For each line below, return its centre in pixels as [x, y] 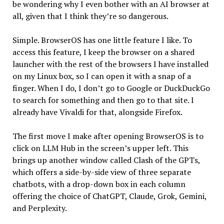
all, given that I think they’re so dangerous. [90, 16]
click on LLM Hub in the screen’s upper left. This [100, 148]
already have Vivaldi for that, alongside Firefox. [97, 112]
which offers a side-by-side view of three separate [101, 172]
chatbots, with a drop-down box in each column [99, 184]
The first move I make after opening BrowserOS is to [108, 136]
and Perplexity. [39, 208]
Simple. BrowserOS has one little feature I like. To [102, 40]
